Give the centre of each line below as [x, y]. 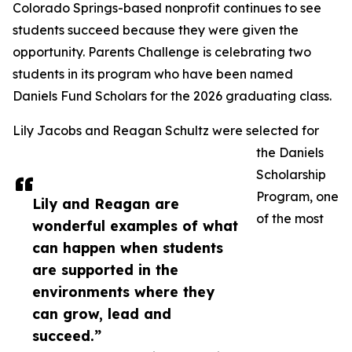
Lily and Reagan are [106, 204]
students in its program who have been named [153, 74]
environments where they [123, 292]
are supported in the [105, 270]
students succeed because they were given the [156, 30]
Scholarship [291, 175]
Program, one [297, 197]
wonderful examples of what [135, 226]
